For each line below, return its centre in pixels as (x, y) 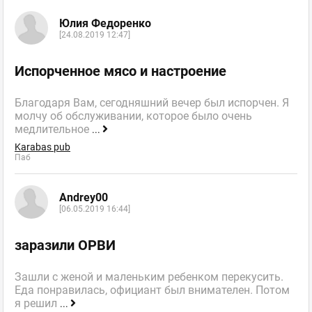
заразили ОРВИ (65, 245)
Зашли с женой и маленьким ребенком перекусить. (149, 277)
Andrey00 (84, 197)
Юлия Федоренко (105, 23)
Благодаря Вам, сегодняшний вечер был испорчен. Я (152, 103)
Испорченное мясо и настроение (120, 71)
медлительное (53, 130)
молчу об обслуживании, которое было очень (133, 116)
